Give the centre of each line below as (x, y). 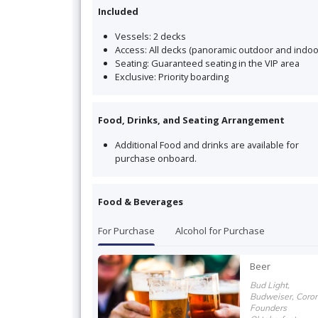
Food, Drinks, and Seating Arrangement (191, 120)
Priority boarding (193, 76)
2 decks (170, 36)
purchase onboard (155, 158)
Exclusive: (136, 76)
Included (118, 11)
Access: (131, 49)
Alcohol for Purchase (220, 231)
